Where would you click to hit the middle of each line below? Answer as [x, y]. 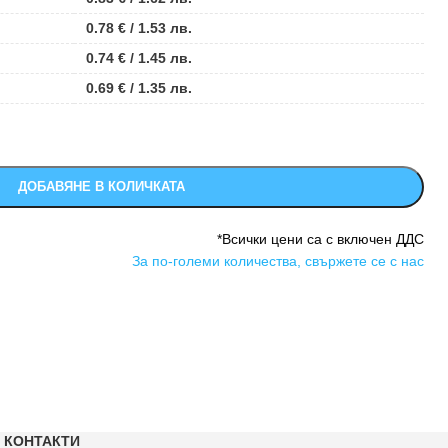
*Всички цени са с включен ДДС [320, 239]
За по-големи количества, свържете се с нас [278, 261]
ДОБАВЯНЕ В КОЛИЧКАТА [101, 186]
